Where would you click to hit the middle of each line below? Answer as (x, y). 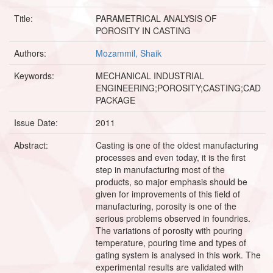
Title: (25, 18)
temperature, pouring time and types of (171, 242)
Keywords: (35, 75)
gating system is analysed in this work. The (178, 254)
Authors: (31, 53)
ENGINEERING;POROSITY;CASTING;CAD (178, 87)
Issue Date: (37, 122)
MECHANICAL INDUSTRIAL (150, 75)
